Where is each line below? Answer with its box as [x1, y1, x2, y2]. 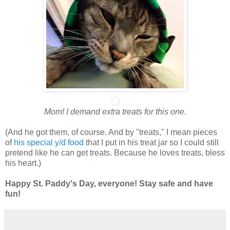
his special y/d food [14, 138, 84, 147]
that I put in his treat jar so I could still [84, 138, 219, 147]
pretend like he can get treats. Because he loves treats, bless [5, 148, 225, 158]
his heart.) [5, 159, 41, 168]
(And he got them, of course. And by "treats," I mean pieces [5, 128, 217, 137]
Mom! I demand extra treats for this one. [44, 107, 186, 117]
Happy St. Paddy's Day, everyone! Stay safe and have [5, 179, 213, 188]
